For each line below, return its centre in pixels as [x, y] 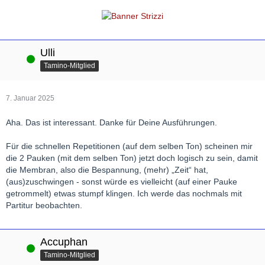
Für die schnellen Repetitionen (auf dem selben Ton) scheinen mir [129, 146]
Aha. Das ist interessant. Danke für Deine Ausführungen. [112, 122]
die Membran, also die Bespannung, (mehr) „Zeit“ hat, [107, 169]
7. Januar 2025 [30, 98]
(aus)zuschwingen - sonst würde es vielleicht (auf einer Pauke [122, 181]
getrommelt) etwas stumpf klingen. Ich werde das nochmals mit [124, 193]
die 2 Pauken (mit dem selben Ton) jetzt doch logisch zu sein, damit [132, 158]
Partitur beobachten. [44, 205]
